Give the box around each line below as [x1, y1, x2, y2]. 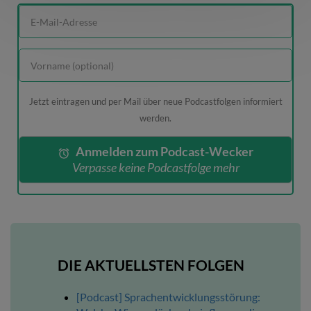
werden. [140, 112, 171, 124]
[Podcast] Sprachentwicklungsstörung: [76, 290, 260, 304]
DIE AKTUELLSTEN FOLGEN [58, 256, 244, 274]
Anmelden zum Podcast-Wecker [76, 144, 253, 160]
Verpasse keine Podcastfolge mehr [72, 160, 239, 176]
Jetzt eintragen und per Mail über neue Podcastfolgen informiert [28, 96, 283, 108]
